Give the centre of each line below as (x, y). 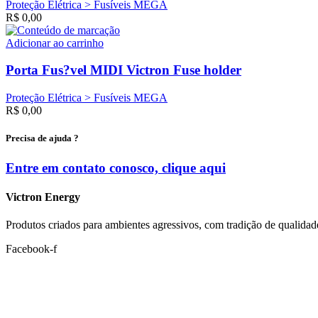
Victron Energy (43, 197)
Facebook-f (31, 249)
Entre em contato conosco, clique (101, 168)
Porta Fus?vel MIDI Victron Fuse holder (124, 70)
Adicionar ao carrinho (55, 43)
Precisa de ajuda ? (42, 138)
